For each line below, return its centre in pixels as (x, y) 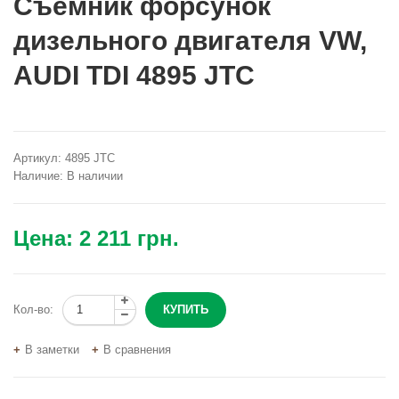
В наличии (93, 175)
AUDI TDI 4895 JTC (134, 75)
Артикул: (37, 158)
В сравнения (137, 349)
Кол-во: (33, 309)
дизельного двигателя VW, (190, 40)
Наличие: (38, 175)
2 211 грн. (129, 238)
